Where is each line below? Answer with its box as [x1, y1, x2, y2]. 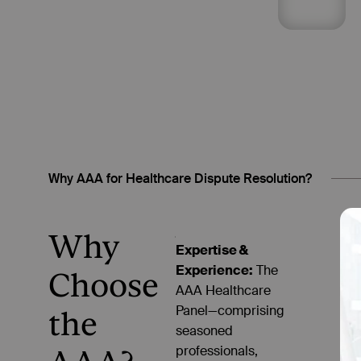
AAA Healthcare [176, 281, 272, 299]
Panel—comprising [176, 301, 285, 319]
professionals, [176, 342, 259, 359]
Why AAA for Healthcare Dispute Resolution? [48, 169, 312, 187]
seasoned [176, 322, 234, 339]
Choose [48, 266, 159, 304]
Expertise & [176, 241, 249, 259]
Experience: [176, 261, 254, 279]
